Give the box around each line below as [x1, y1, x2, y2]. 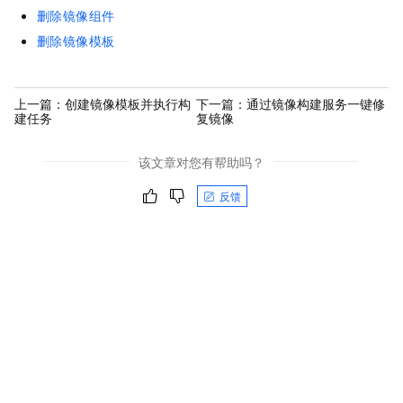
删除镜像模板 [37, 31, 115, 49]
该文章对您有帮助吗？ [139, 152, 264, 171]
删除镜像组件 [37, 5, 115, 24]
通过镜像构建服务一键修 [246, 94, 386, 113]
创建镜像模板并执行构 [65, 94, 191, 113]
